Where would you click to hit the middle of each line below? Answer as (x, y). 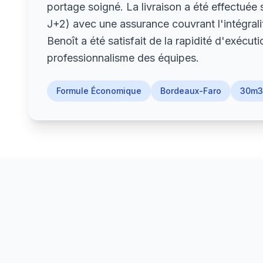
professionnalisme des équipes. (123, 58)
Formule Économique (99, 91)
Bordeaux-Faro (191, 91)
